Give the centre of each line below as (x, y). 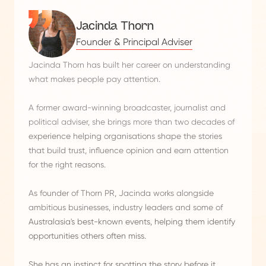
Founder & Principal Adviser (134, 42)
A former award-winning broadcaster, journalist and (127, 108)
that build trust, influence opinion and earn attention (129, 151)
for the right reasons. (67, 165)
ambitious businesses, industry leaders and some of (126, 208)
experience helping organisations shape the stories (125, 136)
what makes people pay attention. (94, 79)
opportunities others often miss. (87, 236)
